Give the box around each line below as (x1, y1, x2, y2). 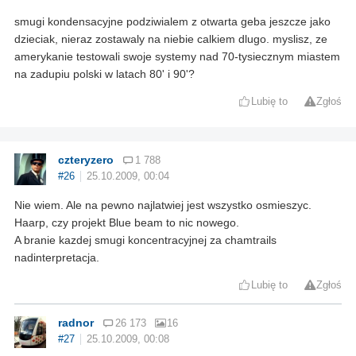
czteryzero (58, 153, 114, 167)
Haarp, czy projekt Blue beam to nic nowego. (14, 216, 239, 230)
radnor (58, 316, 94, 330)
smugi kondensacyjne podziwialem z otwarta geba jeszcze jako (14, 15, 331, 29)
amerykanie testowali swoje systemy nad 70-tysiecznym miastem (14, 50, 340, 64)
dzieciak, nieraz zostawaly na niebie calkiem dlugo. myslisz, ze (14, 33, 327, 46)
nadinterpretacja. (14, 251, 99, 265)
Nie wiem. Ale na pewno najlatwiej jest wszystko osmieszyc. (14, 199, 311, 212)
